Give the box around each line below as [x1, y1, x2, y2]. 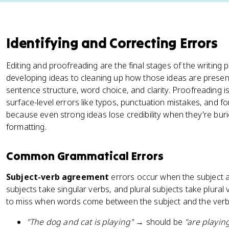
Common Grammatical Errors [6, 149, 164, 163]
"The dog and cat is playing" [27, 216, 134, 227]
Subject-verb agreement [6, 171, 109, 182]
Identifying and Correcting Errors [6, 34, 218, 52]
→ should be [133, 216, 185, 227]
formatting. [6, 121, 47, 132]
